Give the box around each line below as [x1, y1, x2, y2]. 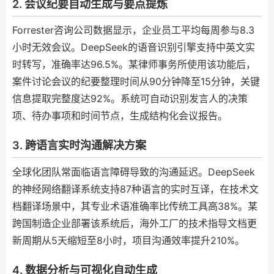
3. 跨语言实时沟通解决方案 [12, 139, 146, 152]
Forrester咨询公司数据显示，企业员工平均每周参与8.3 [12, 24, 254, 36]
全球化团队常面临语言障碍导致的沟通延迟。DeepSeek [12, 165, 255, 178]
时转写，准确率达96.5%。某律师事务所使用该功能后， [12, 58, 256, 70]
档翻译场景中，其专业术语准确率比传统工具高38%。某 [12, 199, 257, 212]
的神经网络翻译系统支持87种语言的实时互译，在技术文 [12, 182, 259, 195]
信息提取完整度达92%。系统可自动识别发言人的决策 [12, 92, 248, 105]
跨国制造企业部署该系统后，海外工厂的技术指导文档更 [12, 217, 257, 229]
